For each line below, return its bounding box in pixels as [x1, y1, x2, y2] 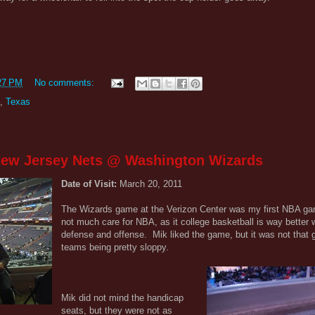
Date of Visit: [61, 178, 120, 189]
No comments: [34, 77, 97, 88]
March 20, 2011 [120, 178, 182, 189]
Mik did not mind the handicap [61, 292, 184, 303]
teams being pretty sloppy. [61, 241, 169, 252]
